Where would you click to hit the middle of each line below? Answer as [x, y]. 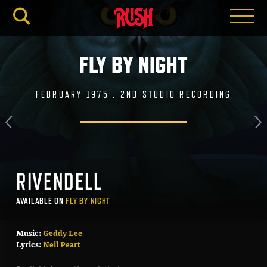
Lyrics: [29, 244]
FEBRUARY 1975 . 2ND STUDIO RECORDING [133, 95]
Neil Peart [61, 244]
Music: [29, 232]
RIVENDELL [60, 181]
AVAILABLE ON [41, 201]
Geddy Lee [62, 232]
